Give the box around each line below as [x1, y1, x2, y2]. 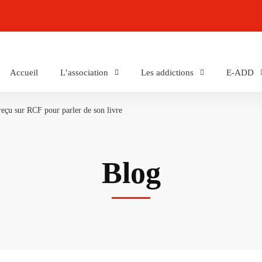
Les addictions [141, 68, 194, 77]
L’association [60, 68, 108, 77]
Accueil [10, 68, 38, 77]
